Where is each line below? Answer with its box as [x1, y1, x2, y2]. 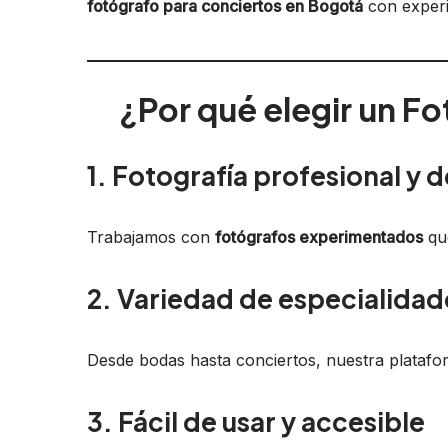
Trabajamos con [87, 226, 215, 247]
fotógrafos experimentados [215, 226, 423, 247]
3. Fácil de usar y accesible [87, 404, 425, 438]
